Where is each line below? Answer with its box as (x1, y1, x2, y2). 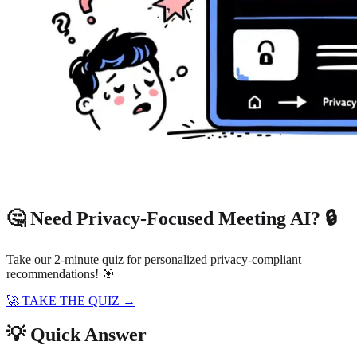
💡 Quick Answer (6, 324, 147, 345)
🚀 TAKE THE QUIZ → (6, 293, 135, 308)
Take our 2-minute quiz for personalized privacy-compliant (6, 252, 301, 266)
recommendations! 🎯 (6, 266, 115, 280)
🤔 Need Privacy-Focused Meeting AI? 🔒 (6, 207, 337, 229)
